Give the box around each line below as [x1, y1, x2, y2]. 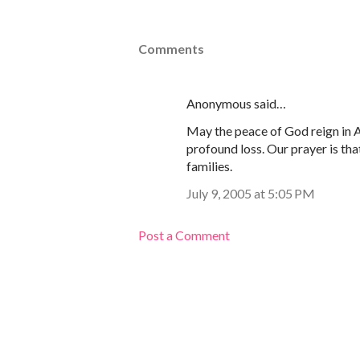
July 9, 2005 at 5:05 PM [186, 186, 315, 202]
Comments [138, 41, 204, 57]
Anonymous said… [186, 96, 286, 112]
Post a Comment [138, 227, 230, 243]
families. [186, 158, 232, 174]
